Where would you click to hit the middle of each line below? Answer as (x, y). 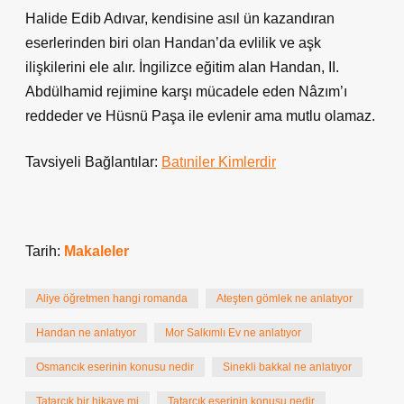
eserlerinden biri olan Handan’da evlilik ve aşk (173, 43)
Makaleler (96, 251)
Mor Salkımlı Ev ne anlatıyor (233, 333)
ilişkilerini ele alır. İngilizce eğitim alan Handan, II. (182, 67)
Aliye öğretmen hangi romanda (112, 298)
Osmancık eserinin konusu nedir (115, 367)
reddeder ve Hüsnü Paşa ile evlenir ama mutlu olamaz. (200, 116)
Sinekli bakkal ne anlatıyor (287, 367)
